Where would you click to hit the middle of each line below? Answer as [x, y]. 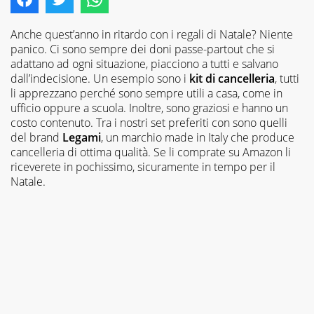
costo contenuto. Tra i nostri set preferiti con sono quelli [149, 122]
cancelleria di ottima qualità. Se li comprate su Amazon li [151, 152]
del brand [36, 137]
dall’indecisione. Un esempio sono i [98, 78]
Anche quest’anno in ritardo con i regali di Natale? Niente [152, 34]
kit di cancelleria [231, 78]
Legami [82, 137]
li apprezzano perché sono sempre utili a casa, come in [146, 93]
